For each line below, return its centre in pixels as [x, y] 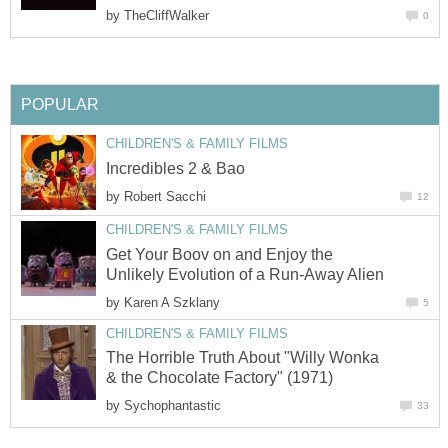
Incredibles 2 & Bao [175, 168]
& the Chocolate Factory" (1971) [219, 378]
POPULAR [60, 105]
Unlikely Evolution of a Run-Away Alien [245, 274]
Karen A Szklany [172, 302]
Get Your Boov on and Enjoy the [219, 254]
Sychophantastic [172, 406]
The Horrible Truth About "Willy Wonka [242, 358]
